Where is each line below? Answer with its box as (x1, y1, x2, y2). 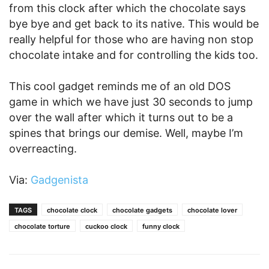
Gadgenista (31, 174, 88, 186)
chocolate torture (14, 222, 70, 231)
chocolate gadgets (112, 206, 172, 214)
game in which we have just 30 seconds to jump (9, 95, 253, 108)
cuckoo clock (85, 222, 127, 231)
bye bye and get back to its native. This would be (9, 17, 259, 30)
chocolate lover (187, 206, 237, 214)
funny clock (142, 222, 180, 231)
